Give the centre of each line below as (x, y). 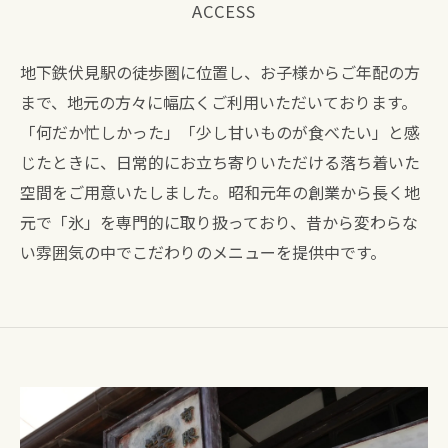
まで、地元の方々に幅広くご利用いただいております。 (218, 102)
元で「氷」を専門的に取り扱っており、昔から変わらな (219, 222)
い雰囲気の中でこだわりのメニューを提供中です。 (203, 252)
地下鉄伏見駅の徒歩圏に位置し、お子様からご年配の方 (220, 72)
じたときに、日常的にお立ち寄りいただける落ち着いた (220, 162)
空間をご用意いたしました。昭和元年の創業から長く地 (220, 192)
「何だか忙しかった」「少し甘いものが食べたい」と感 (220, 132)
